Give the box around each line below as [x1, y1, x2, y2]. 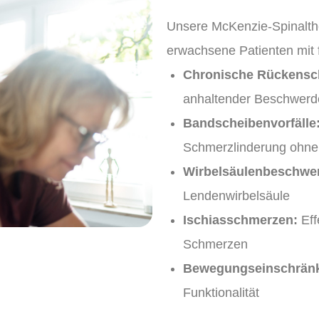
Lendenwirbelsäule [182, 188, 290, 203]
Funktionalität [182, 285, 259, 300]
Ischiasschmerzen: [182, 212, 298, 227]
